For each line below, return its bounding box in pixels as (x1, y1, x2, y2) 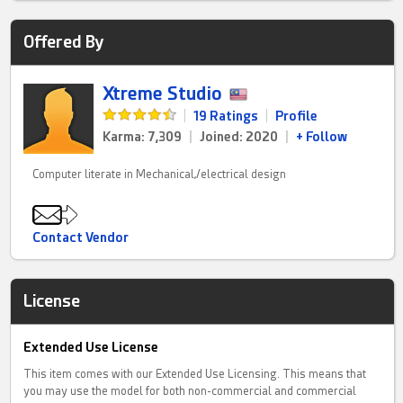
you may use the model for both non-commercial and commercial (23, 385, 357, 399)
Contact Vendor (32, 230, 130, 246)
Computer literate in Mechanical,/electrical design (32, 168, 287, 182)
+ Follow (296, 130, 348, 145)
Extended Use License (23, 340, 159, 355)
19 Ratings (193, 109, 259, 124)
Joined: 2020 (200, 130, 279, 145)
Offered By (23, 32, 104, 52)
